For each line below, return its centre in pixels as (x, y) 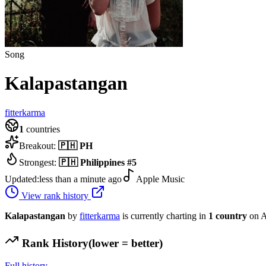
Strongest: (39, 162)
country (231, 216)
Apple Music (160, 179)
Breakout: (39, 145)
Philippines (102, 162)
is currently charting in (165, 216)
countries (42, 129)
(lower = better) (126, 243)
